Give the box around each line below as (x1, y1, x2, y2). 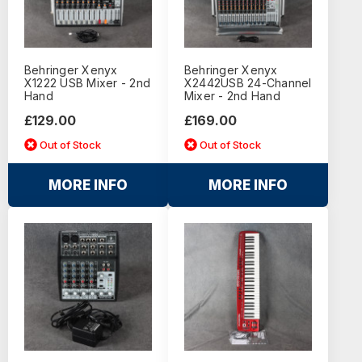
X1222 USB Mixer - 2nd (23, 76, 151, 90)
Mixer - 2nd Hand (183, 89, 280, 103)
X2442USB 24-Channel (183, 76, 312, 90)
